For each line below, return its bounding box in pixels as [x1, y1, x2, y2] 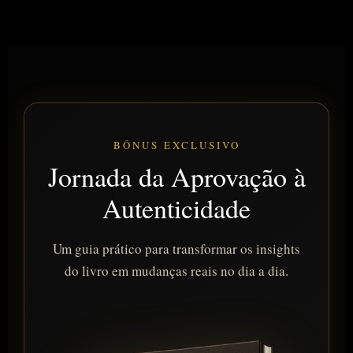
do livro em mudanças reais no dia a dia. [65, 262, 288, 281]
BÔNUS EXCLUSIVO [113, 138, 240, 153]
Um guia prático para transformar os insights [53, 240, 300, 258]
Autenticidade [102, 190, 251, 227]
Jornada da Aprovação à [47, 158, 306, 195]
